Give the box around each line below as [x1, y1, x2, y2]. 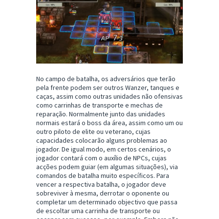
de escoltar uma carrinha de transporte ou [36, 206, 160, 216]
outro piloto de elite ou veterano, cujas [36, 127, 151, 136]
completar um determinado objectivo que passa [36, 197, 177, 207]
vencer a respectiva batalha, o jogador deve [36, 180, 166, 189]
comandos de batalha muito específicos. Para [36, 171, 169, 180]
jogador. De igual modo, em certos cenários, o [36, 145, 171, 154]
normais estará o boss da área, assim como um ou [36, 118, 183, 128]
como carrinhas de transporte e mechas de [36, 101, 163, 110]
